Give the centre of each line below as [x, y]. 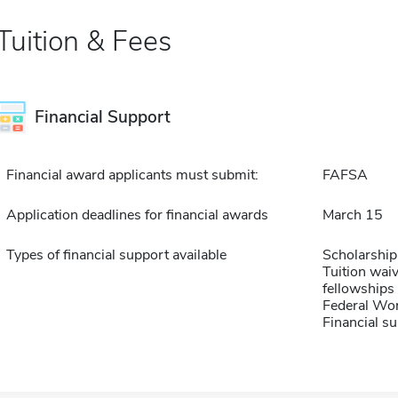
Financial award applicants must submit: [132, 175]
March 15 [352, 215]
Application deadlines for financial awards [137, 215]
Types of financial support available [116, 255]
